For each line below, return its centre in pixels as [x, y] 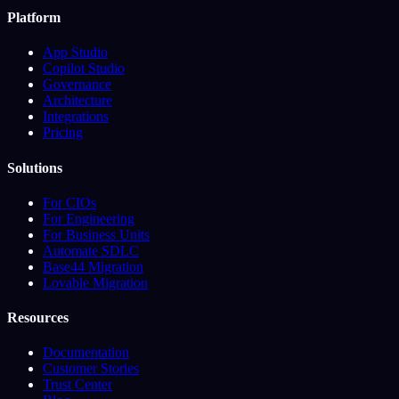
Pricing [63, 133]
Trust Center [77, 385]
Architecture [77, 101]
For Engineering [89, 218]
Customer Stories [91, 369]
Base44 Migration [93, 266]
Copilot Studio [84, 69]
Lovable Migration [95, 282]
